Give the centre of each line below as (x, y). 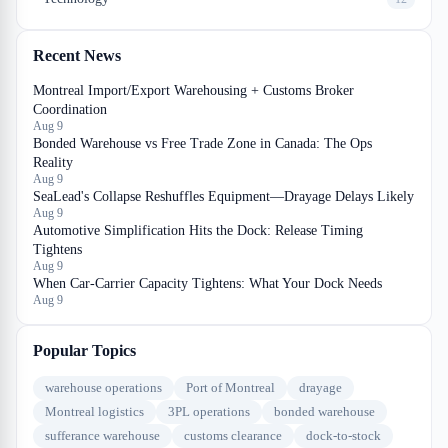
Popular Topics (84, 350)
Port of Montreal (230, 387)
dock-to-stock (343, 435)
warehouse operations (103, 387)
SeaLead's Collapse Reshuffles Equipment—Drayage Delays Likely (223, 196)
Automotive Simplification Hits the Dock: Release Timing (198, 230)
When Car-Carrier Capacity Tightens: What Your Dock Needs (207, 283)
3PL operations (209, 411)
